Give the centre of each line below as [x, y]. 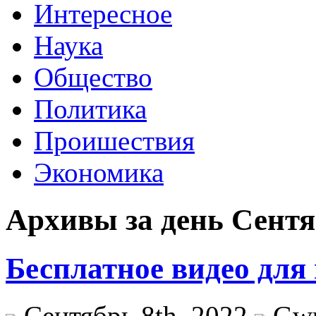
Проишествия [114, 141]
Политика [90, 109]
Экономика [99, 172]
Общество [93, 77]
